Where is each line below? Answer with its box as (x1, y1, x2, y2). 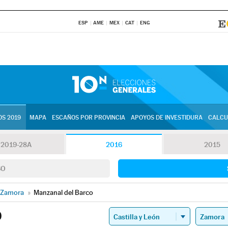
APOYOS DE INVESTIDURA (130, 114, 203, 121)
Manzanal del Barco (34, 188, 93, 196)
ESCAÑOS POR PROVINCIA (51, 114, 125, 121)
